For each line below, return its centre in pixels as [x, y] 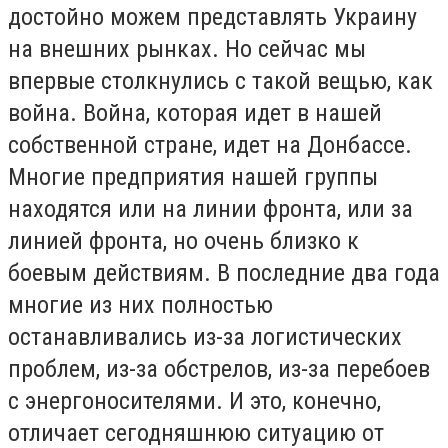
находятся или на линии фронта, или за [210, 208]
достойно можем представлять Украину [212, 16]
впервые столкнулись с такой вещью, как [220, 80]
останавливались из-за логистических [205, 336]
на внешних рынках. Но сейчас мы [187, 48]
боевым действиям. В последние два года [224, 272]
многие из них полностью [140, 304]
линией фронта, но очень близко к [183, 240]
